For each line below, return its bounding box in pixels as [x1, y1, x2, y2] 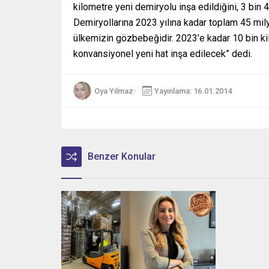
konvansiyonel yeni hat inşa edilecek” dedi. [73, 48, 252, 60]
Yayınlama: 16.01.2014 [154, 86, 232, 95]
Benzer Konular [88, 151, 156, 163]
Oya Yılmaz [94, 86, 133, 95]
